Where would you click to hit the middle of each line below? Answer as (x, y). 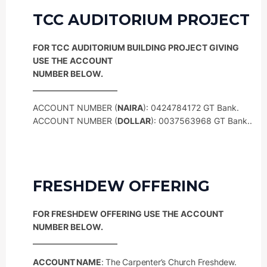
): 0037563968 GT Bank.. (201, 121)
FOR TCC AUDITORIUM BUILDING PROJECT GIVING (136, 47)
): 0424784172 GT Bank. (191, 108)
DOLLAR (134, 121)
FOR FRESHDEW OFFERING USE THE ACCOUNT (128, 214)
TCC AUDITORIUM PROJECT (141, 20)
